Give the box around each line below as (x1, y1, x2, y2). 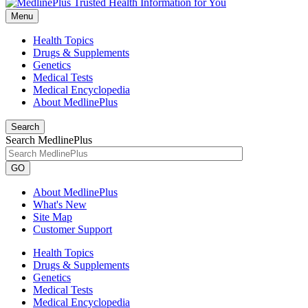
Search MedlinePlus (5, 134, 92, 146)
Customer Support (33, 223, 112, 235)
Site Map (33, 211, 72, 223)
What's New (33, 199, 87, 210)
